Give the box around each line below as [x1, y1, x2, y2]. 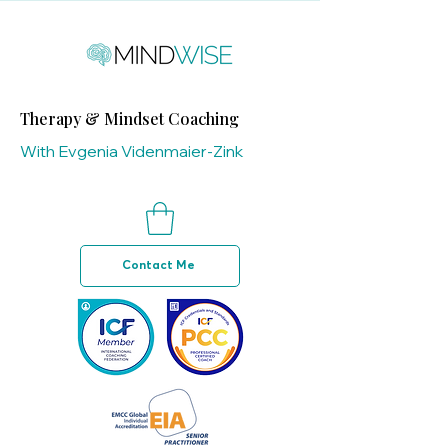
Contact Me [121, 260, 195, 273]
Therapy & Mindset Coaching [20, 108, 239, 129]
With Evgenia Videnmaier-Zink [20, 141, 243, 161]
